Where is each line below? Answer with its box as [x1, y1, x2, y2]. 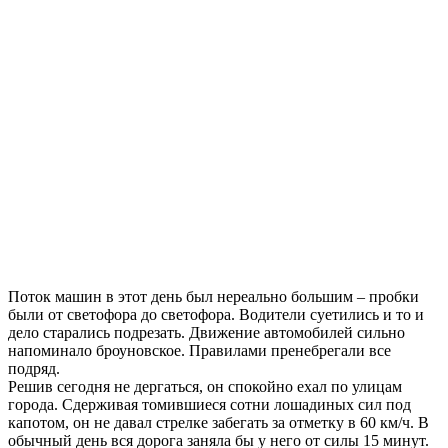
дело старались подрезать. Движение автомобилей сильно [8, 324, 405, 342]
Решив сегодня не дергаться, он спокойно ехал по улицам [8, 378, 402, 396]
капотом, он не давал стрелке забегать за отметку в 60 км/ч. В [8, 414, 429, 432]
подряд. [8, 360, 60, 378]
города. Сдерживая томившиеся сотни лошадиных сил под [8, 396, 411, 414]
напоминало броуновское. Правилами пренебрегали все [8, 342, 391, 360]
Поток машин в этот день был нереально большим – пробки [8, 288, 419, 306]
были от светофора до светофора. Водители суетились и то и [8, 306, 424, 324]
